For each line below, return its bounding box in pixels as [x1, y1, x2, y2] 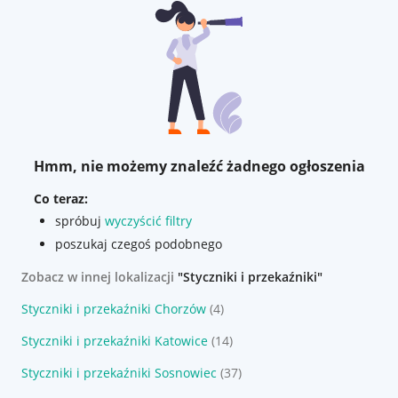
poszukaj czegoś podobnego [54, 235, 222, 252]
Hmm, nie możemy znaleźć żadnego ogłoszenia [33, 156, 365, 176]
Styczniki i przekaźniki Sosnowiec [21, 364, 217, 381]
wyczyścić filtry [104, 212, 192, 229]
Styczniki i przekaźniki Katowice [21, 332, 208, 349]
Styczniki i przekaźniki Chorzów [21, 300, 206, 317]
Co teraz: [33, 190, 88, 207]
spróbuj [54, 212, 105, 229]
